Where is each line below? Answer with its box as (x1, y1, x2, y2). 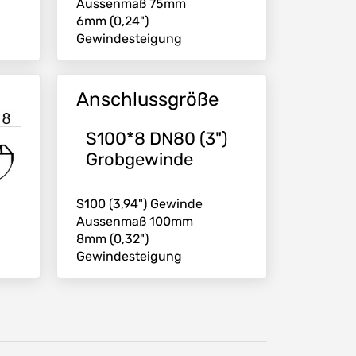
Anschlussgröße (76, 87, 219, 110)
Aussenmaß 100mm (76, 213, 193, 229)
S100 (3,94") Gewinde (76, 195, 203, 211)
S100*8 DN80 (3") (86, 127, 227, 149)
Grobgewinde (86, 148, 193, 170)
